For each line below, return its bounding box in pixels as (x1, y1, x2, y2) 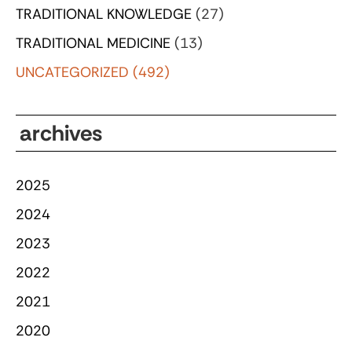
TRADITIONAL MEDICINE (16, 33, 170, 53)
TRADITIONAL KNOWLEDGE (16, 4, 192, 24)
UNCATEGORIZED (16, 62, 129, 82)
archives (20, 118, 102, 148)
